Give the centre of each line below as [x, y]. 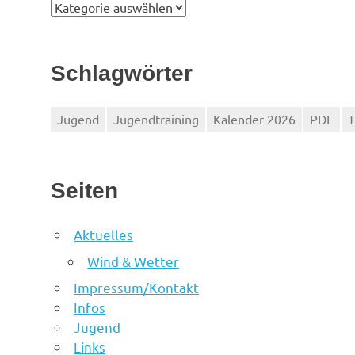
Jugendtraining [156, 119]
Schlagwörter [122, 74]
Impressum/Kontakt [137, 288]
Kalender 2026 [254, 119]
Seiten [84, 191]
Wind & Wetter [134, 261]
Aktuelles [104, 235]
